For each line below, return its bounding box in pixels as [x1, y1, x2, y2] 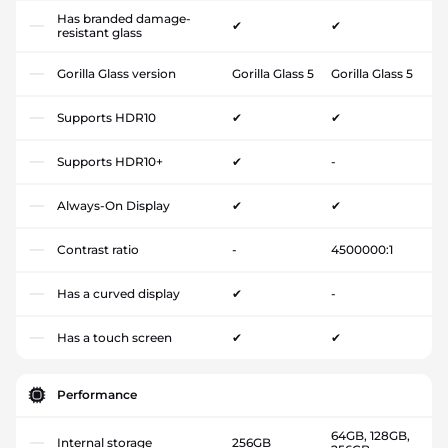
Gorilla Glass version [57, 65, 176, 81]
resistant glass [57, 24, 142, 40]
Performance [57, 386, 137, 402]
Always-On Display [57, 197, 170, 213]
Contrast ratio [57, 241, 139, 257]
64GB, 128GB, [330, 427, 410, 443]
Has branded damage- [57, 10, 191, 26]
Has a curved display [57, 285, 180, 301]
